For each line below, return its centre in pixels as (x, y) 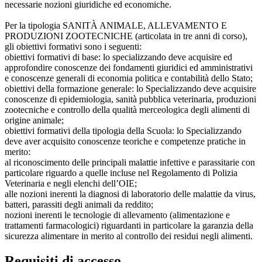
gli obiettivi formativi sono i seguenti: (73, 46)
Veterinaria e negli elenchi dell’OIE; (71, 183)
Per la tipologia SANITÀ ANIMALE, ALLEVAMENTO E (116, 25)
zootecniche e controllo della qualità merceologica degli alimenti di (127, 109)
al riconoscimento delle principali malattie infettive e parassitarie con (130, 162)
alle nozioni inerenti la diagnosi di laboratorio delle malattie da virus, (130, 194)
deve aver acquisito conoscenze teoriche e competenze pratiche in (125, 141)
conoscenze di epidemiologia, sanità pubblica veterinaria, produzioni (130, 99)
